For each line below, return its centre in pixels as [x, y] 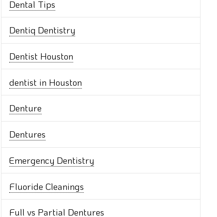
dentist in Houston [46, 82]
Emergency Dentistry [52, 160]
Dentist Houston [41, 56]
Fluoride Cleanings [47, 186]
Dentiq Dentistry [42, 30]
